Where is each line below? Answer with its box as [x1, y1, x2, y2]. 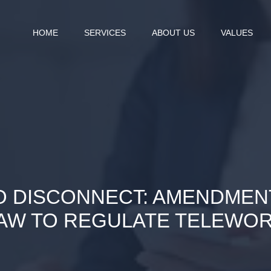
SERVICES [83, 27, 126, 38]
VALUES [220, 27, 253, 38]
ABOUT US [151, 27, 195, 38]
